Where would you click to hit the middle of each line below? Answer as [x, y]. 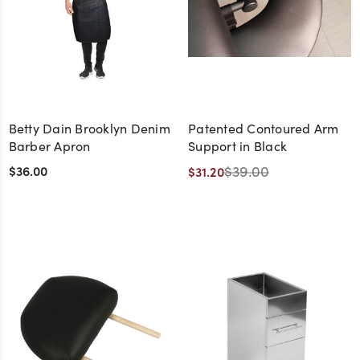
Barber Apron [49, 145]
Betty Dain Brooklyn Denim [89, 128]
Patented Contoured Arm [264, 128]
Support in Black [237, 145]
